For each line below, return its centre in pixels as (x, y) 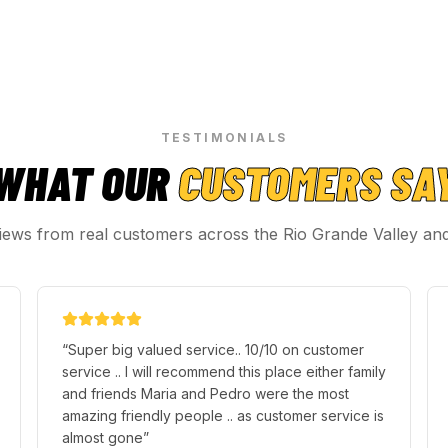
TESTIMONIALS (224, 137)
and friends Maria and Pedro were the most (205, 393)
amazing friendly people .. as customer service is (222, 415)
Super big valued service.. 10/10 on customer (215, 349)
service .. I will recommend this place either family (223, 371)
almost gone (102, 437)
